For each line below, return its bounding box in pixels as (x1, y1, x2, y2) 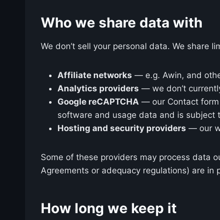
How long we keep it (41, 199, 177, 217)
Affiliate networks (57, 70, 132, 80)
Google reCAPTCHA (57, 96, 139, 107)
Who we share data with (41, 14, 202, 31)
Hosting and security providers (57, 123, 186, 133)
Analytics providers (57, 83, 139, 93)
